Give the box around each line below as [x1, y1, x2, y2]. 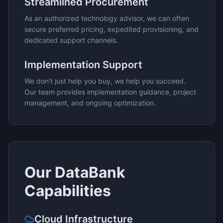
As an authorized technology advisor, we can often [24, 14, 189, 22]
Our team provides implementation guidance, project [24, 88, 196, 96]
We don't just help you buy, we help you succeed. [24, 77, 186, 85]
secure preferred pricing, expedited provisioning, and [24, 25, 199, 33]
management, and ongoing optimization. [24, 99, 156, 107]
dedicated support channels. [24, 36, 118, 44]
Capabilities [24, 182, 111, 200]
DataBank [55, 163, 125, 181]
